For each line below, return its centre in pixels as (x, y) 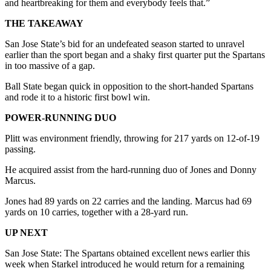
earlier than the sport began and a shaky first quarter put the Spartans (135, 54)
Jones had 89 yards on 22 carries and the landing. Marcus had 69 (128, 201)
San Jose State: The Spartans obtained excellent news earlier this (127, 253)
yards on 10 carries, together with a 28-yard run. (96, 212)
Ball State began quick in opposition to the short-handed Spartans (129, 86)
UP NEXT (26, 232)
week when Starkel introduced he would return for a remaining (125, 264)
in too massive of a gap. (50, 65)
